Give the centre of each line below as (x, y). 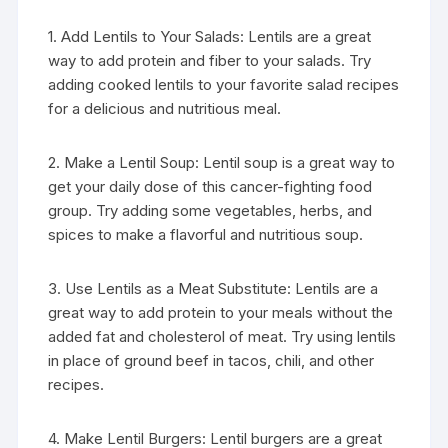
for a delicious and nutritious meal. (165, 108)
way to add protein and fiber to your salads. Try (210, 60)
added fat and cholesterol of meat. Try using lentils (222, 336)
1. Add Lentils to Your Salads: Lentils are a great (210, 36)
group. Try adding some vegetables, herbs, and (210, 210)
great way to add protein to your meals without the (221, 312)
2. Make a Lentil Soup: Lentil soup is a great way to (222, 162)
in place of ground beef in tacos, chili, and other (211, 360)
